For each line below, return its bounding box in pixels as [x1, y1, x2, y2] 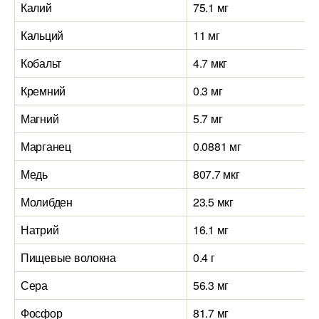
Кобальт [21, 55, 62, 71]
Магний [21, 110, 59, 127]
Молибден [21, 194, 73, 210]
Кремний [21, 83, 66, 99]
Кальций [21, 27, 64, 43]
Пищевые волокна [21, 249, 116, 266]
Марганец [21, 138, 71, 155]
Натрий [21, 221, 59, 238]
